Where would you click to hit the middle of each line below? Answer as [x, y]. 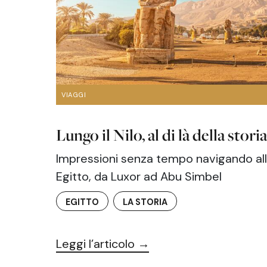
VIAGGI [74, 94]
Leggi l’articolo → [103, 244]
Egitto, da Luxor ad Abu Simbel [139, 177]
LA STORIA [145, 202]
